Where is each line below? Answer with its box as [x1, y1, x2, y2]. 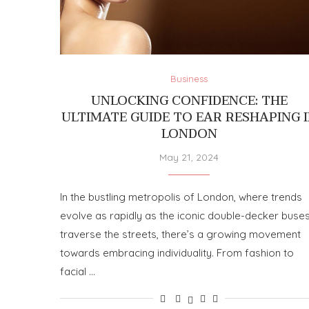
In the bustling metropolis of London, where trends [60, 190, 302, 203]
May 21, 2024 [159, 150, 219, 163]
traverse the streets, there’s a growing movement [60, 227, 301, 241]
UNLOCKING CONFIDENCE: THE [90, 90, 288, 112]
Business [170, 72, 208, 84]
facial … [60, 264, 95, 278]
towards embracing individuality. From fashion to [60, 246, 294, 259]
